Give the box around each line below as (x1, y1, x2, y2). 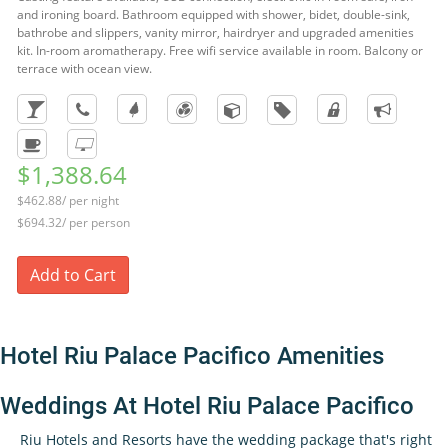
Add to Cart (30, 264, 116, 286)
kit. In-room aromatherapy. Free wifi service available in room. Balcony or (17, 42, 423, 59)
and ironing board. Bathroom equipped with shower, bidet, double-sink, (17, 6, 410, 23)
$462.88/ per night (17, 192, 119, 209)
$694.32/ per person (17, 214, 130, 231)
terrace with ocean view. (17, 60, 152, 77)
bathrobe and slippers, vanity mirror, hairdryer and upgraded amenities (17, 24, 414, 41)
